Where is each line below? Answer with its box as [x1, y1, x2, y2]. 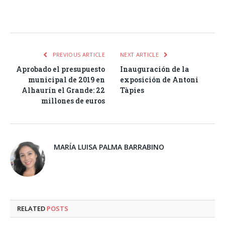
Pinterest [75, 9, 107, 18]
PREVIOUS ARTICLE [51, 51, 105, 59]
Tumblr [132, 9, 159, 18]
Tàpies [120, 85, 144, 95]
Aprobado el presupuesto [16, 64, 105, 74]
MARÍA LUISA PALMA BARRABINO [54, 142, 164, 152]
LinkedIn [104, 9, 138, 18]
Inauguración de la [120, 64, 189, 74]
